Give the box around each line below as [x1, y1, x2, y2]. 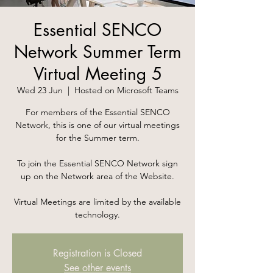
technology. [75, 209, 120, 220]
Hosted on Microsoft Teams [74, 85, 179, 96]
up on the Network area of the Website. [21, 171, 174, 182]
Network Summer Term [13, 41, 182, 63]
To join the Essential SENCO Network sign [17, 158, 178, 169]
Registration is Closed [53, 247, 142, 260]
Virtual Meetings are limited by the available [14, 196, 181, 207]
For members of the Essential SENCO [25, 107, 170, 118]
